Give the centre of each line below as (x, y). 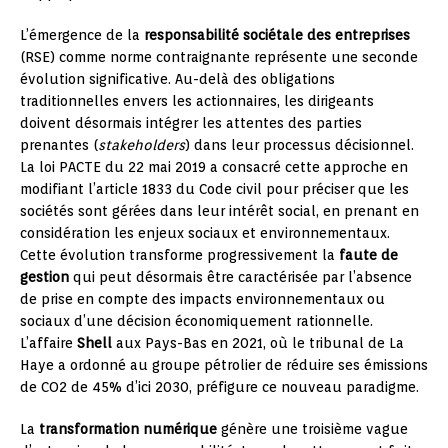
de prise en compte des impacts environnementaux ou (202, 299)
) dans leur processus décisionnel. (299, 145)
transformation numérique (128, 429)
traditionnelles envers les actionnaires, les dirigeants (197, 101)
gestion (44, 277)
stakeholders (141, 145)
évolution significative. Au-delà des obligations (177, 79)
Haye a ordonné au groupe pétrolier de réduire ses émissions (224, 365)
